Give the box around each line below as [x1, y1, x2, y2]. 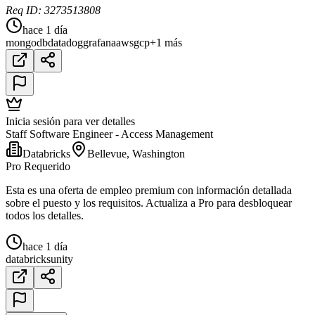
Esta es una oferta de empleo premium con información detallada [6, 184, 292, 197]
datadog [48, 37, 83, 49]
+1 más [150, 37, 182, 49]
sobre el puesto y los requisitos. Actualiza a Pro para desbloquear [6, 197, 292, 210]
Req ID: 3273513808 [6, 4, 101, 17]
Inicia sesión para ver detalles [6, 115, 135, 128]
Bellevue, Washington [87, 148, 185, 160]
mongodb [6, 37, 48, 49]
